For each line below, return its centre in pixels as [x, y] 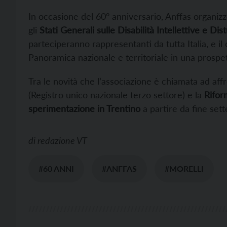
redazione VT [62, 141]
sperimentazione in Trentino [84, 109]
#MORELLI [184, 169]
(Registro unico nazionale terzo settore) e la [116, 95]
